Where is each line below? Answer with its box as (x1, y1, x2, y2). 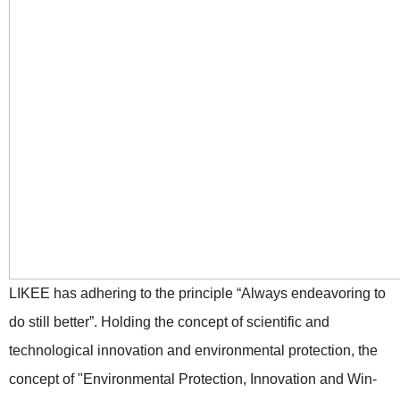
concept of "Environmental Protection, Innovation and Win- (9, 371, 377, 387)
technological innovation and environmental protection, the (9, 343, 378, 358)
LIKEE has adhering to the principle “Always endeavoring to (9, 286, 386, 301)
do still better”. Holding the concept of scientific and (9, 314, 329, 329)
